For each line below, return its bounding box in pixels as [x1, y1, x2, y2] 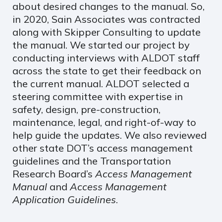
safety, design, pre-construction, [12, 103, 161, 115]
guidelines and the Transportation [12, 154, 171, 167]
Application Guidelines [12, 193, 116, 206]
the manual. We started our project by [12, 38, 190, 51]
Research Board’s [12, 167, 95, 180]
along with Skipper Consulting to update [12, 25, 201, 38]
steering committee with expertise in [12, 90, 183, 103]
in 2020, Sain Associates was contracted [12, 12, 200, 25]
